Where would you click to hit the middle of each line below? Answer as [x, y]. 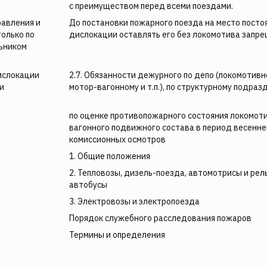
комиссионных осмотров [117, 139]
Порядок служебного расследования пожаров [160, 218]
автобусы [88, 185]
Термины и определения [117, 235]
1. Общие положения [110, 156]
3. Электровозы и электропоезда [134, 201]
